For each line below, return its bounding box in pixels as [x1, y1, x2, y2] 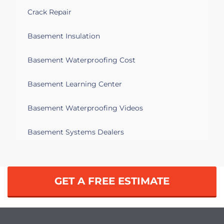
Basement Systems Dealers [27, 127, 124, 136]
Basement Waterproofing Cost [27, 55, 135, 64]
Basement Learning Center [27, 79, 122, 88]
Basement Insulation [27, 31, 100, 40]
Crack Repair [27, 7, 71, 16]
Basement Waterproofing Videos [27, 103, 143, 112]
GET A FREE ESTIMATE [54, 175, 169, 187]
